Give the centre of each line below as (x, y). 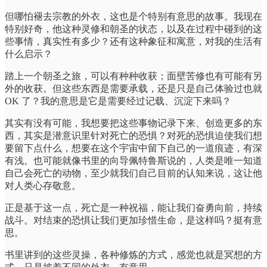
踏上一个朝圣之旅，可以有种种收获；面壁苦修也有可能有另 (133, 76)
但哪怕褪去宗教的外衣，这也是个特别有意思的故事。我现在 (133, 17)
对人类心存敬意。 (43, 186)
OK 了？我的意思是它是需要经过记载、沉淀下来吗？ (118, 101)
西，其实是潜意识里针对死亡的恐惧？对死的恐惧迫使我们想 (133, 136)
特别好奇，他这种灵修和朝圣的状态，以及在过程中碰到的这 (133, 29)
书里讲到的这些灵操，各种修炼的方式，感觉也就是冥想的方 (133, 255)
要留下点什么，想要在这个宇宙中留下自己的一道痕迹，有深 (133, 148)
